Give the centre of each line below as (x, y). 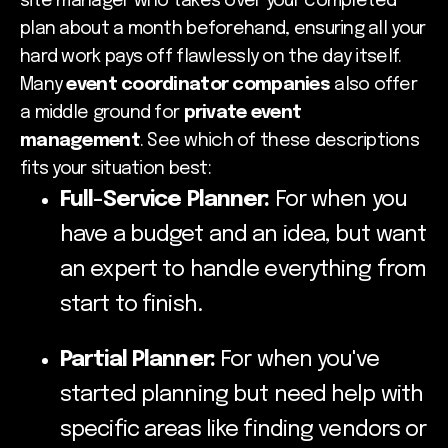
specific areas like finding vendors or (243, 429)
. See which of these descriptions (279, 140)
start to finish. (131, 304)
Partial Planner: (137, 359)
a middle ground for (102, 112)
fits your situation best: (115, 168)
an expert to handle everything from (243, 269)
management (80, 140)
